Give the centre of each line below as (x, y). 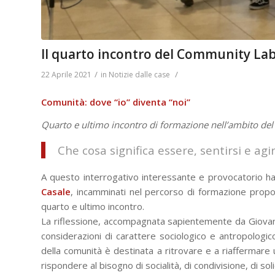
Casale (56, 192)
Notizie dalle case (139, 74)
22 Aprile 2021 (66, 74)
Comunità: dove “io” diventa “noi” (116, 102)
